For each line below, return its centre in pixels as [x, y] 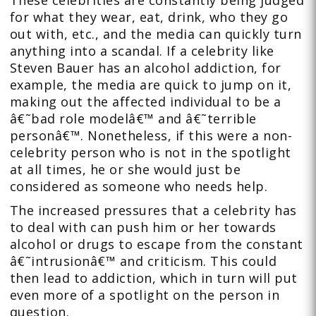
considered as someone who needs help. [139, 186]
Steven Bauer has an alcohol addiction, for [145, 68]
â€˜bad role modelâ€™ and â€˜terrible [133, 119]
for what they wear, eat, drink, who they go [149, 17]
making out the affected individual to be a [145, 102]
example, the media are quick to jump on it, [151, 85]
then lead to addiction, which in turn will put [153, 278]
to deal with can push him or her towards [143, 227]
